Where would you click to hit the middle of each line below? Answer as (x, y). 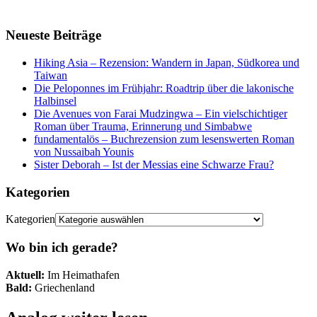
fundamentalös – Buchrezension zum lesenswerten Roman (164, 139)
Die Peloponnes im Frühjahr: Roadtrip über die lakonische (164, 88)
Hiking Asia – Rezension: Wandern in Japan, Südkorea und (167, 62)
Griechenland (63, 287)
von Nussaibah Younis (84, 151)
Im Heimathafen (82, 275)
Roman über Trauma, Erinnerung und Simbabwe (143, 126)
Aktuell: (25, 275)
